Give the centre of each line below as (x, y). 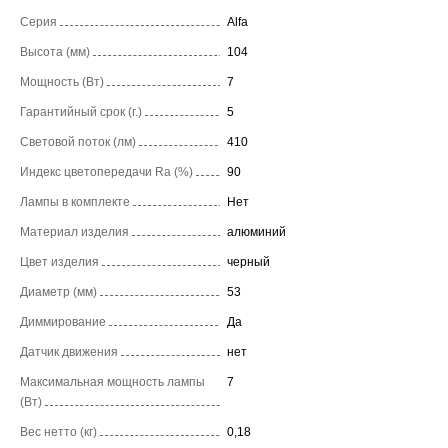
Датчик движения (69, 351)
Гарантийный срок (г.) (81, 111)
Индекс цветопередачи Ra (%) (106, 171)
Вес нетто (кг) (58, 431)
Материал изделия (74, 231)
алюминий (256, 231)
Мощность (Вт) (62, 81)
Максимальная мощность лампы (112, 381)
